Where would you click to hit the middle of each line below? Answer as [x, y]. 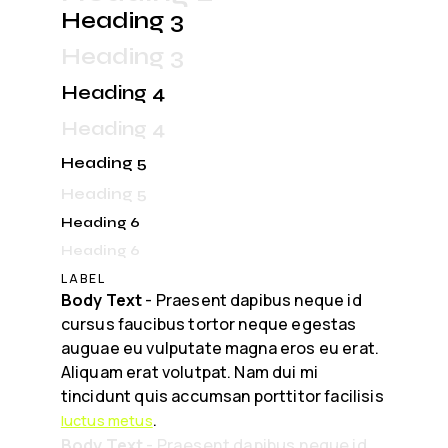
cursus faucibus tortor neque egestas [208, 323]
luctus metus [106, 420]
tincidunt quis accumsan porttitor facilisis [222, 395]
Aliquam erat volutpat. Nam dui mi [189, 371]
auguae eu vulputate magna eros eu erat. [220, 347]
